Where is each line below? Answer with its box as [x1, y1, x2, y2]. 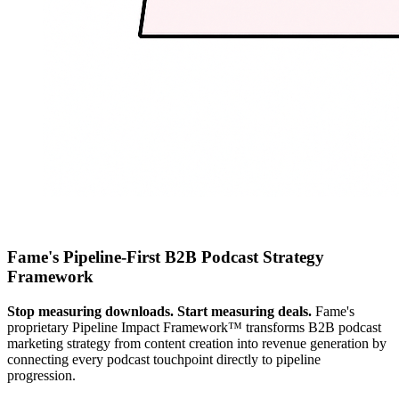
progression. [7, 367, 76, 383]
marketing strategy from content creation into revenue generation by [7, 335, 387, 351]
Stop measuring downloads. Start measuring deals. [7, 303, 312, 319]
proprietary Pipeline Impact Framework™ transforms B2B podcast [7, 319, 381, 335]
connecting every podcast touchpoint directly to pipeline [7, 351, 321, 367]
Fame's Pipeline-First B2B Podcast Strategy [7, 247, 324, 266]
